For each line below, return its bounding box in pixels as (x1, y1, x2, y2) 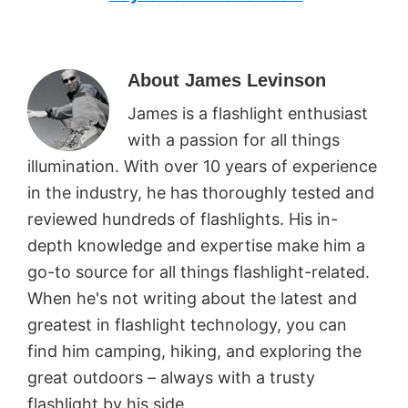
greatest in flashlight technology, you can (27, 314, 347, 334)
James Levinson (185, 69, 326, 90)
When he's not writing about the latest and (27, 288, 357, 308)
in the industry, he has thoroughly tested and (27, 182, 374, 202)
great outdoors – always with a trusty (27, 367, 315, 387)
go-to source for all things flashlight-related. (27, 261, 370, 281)
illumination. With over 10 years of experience (27, 156, 377, 176)
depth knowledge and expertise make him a (27, 235, 365, 255)
